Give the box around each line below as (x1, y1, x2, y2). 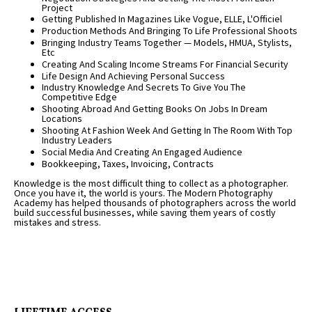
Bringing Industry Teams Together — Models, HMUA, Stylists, (42, 36, 292, 49)
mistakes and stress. (14, 215, 103, 228)
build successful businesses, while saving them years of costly (14, 205, 276, 219)
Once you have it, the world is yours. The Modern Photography (14, 186, 273, 199)
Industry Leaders (42, 133, 112, 146)
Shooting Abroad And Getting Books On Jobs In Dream (42, 102, 267, 116)
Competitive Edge (42, 91, 117, 104)
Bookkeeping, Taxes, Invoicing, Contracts (42, 157, 214, 170)
